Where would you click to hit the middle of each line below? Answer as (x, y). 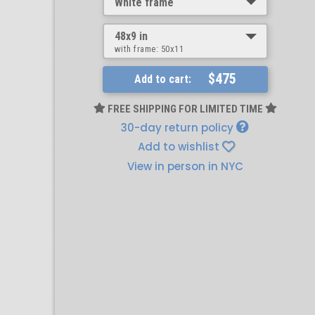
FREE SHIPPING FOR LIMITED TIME (185, 109)
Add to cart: (162, 79)
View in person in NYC (185, 166)
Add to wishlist (179, 147)
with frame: (137, 49)
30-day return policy (179, 128)
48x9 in (131, 36)
